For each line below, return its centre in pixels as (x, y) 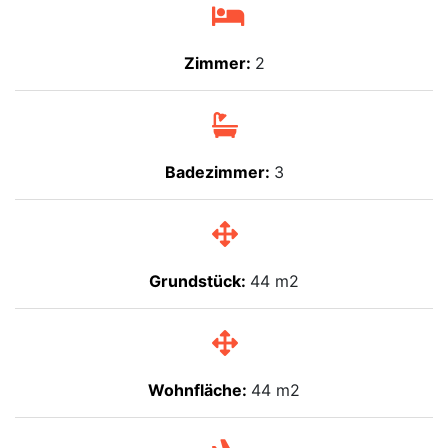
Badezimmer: (219, 172)
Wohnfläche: (199, 390)
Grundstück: (199, 281)
